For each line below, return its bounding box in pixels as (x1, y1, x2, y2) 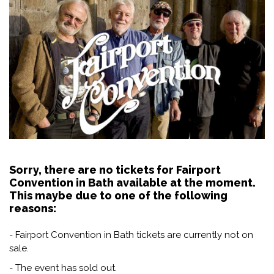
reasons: (9, 201, 56, 215)
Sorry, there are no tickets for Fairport (9, 163, 221, 176)
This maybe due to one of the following (9, 188, 228, 202)
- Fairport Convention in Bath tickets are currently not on (9, 229, 253, 240)
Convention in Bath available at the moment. (9, 176, 256, 189)
